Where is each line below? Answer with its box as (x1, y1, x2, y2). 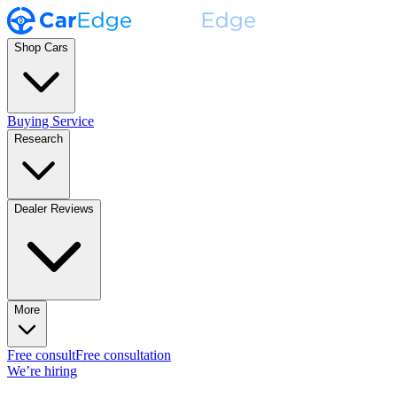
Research (14, 132, 63, 146)
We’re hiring (7, 363, 77, 379)
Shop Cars (14, 41, 68, 55)
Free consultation (75, 347, 171, 363)
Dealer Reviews (14, 202, 94, 216)
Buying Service (7, 113, 94, 129)
